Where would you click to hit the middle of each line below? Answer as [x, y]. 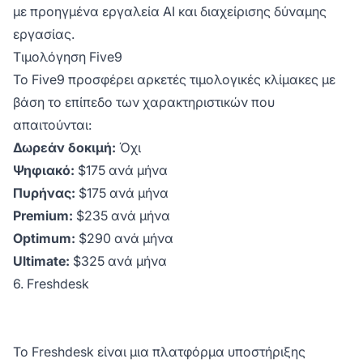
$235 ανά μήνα [122, 216]
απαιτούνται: [52, 125]
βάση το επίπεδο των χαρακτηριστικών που [144, 102]
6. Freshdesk [51, 284]
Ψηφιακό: [44, 171]
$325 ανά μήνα [118, 261]
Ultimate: [41, 261]
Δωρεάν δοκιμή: [64, 148]
